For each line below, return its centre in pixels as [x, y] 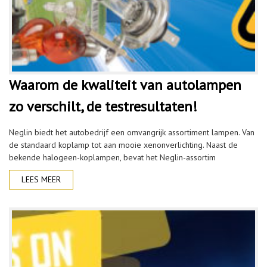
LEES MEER [41, 179]
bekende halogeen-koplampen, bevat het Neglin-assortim [112, 157]
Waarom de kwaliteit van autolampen [125, 85]
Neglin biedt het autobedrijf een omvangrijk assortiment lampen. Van [132, 132]
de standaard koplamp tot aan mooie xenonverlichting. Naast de [123, 145]
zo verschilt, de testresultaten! [103, 106]
